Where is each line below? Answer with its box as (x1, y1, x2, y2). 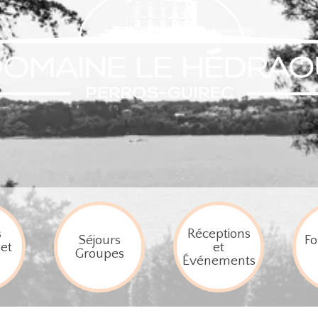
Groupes (75, 246, 124, 261)
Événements (182, 253, 256, 268)
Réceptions (187, 226, 251, 241)
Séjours (78, 233, 121, 248)
